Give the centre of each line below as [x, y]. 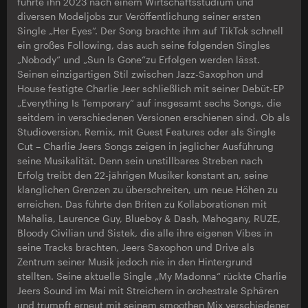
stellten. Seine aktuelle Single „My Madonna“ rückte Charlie [152, 276]
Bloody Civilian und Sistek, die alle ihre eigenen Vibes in [145, 233]
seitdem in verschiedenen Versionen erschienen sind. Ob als [154, 117]
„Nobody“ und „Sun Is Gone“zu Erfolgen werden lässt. [139, 59]
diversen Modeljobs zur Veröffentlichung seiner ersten [139, 16]
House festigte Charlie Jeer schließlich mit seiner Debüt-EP [151, 88]
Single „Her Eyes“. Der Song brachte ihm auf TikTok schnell [150, 31]
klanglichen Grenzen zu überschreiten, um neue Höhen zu [147, 189]
